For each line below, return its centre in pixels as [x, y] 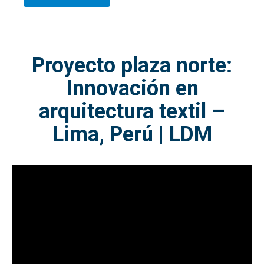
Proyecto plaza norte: [132, 66]
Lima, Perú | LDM [132, 135]
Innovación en [132, 89]
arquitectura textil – [132, 112]
